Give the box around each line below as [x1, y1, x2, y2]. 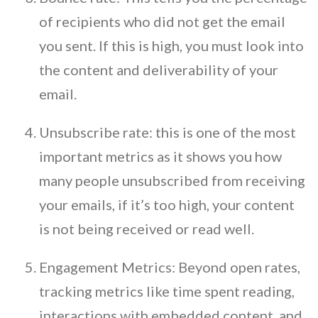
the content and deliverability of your [39, 60, 278, 78]
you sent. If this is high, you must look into [39, 36, 304, 54]
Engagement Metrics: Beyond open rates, [39, 258, 300, 275]
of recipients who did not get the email [39, 12, 285, 30]
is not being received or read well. [39, 219, 254, 237]
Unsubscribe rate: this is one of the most [39, 123, 296, 141]
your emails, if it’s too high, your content [39, 195, 295, 213]
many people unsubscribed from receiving [39, 171, 305, 189]
